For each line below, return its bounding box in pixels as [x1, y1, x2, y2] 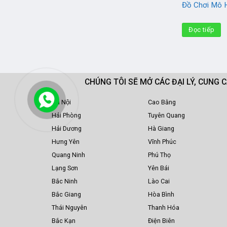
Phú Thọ [147, 151, 171, 159]
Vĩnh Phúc [147, 138, 176, 146]
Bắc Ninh [52, 177, 78, 185]
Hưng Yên [52, 138, 80, 146]
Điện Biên [147, 217, 175, 225]
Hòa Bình [147, 191, 174, 199]
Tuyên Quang [147, 111, 185, 120]
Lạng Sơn [52, 164, 78, 172]
